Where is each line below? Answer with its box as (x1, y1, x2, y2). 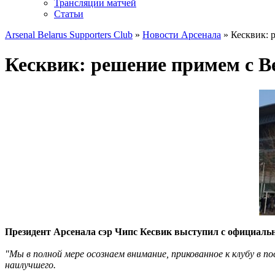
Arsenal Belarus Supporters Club (5, 29, 133, 40)
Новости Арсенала (142, 29, 221, 40)
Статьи (54, 9, 83, 19)
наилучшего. (5, 259, 56, 270)
